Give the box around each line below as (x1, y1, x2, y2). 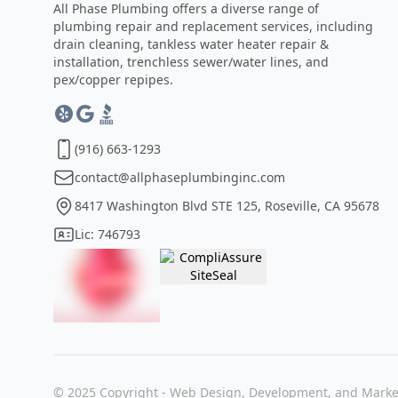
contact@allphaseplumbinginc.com (75, 169, 285, 187)
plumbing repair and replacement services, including (53, 18, 373, 36)
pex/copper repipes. (53, 71, 173, 89)
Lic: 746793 (75, 226, 140, 243)
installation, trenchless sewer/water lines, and (53, 53, 329, 71)
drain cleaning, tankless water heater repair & (53, 36, 329, 53)
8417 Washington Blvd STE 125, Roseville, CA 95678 (75, 197, 379, 215)
